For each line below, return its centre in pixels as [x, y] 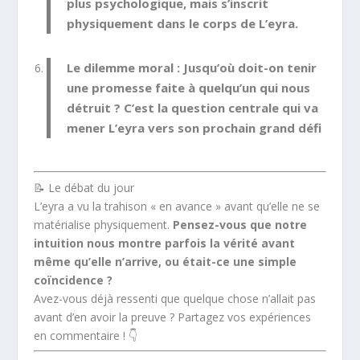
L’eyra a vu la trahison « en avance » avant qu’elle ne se [177, 206]
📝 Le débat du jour [84, 187]
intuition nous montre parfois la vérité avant [165, 243]
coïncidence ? [74, 280]
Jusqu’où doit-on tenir [249, 67]
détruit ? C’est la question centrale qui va [193, 107]
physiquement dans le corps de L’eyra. [183, 23]
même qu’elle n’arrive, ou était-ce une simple [166, 261]
